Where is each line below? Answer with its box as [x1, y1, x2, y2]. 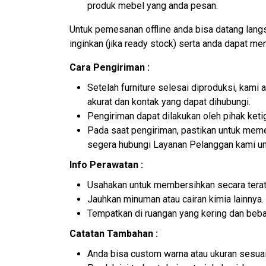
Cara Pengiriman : [69, 62, 150, 74]
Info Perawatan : [69, 159, 143, 171]
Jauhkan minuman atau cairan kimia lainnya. [87, 194, 264, 205]
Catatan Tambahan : [69, 228, 158, 240]
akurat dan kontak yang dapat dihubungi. [87, 96, 251, 108]
